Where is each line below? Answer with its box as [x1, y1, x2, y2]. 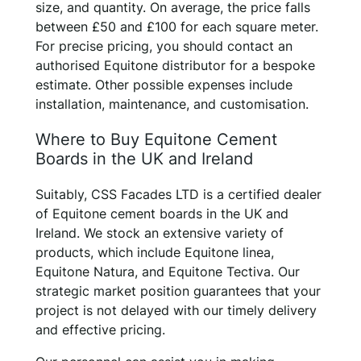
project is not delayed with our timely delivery [35, 302, 317, 319]
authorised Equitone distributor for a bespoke [35, 57, 315, 74]
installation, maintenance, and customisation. [35, 96, 309, 113]
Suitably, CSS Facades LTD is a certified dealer [35, 186, 322, 203]
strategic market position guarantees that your [35, 283, 321, 300]
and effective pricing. [35, 322, 165, 338]
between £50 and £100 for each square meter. [35, 19, 318, 35]
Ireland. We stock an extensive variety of [35, 225, 284, 242]
